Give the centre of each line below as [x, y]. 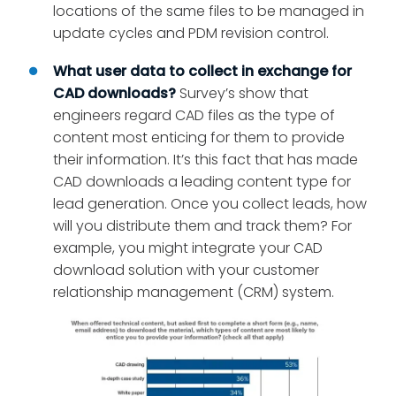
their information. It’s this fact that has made [206, 160]
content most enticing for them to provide [199, 138]
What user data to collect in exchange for [202, 72]
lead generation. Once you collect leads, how [210, 204]
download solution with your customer [186, 270]
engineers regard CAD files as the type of [194, 116]
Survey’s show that [242, 94]
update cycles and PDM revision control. [191, 34]
